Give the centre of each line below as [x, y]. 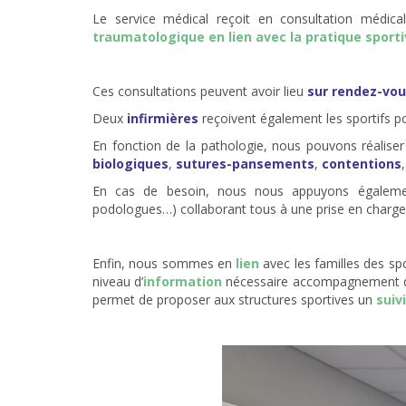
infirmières [164, 119]
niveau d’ [118, 282]
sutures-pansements [245, 164]
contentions [362, 164]
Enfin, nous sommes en [164, 264]
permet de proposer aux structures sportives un [234, 300]
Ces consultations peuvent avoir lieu [200, 92]
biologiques [130, 164]
